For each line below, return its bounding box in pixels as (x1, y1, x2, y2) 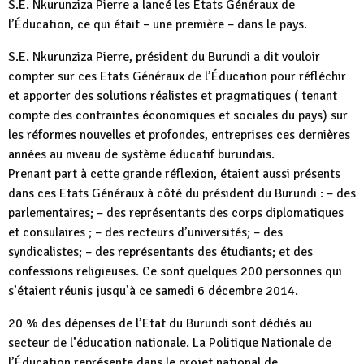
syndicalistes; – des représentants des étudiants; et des (8, 244, 313, 260)
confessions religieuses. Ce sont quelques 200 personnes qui (8, 263, 342, 279)
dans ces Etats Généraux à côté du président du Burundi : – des (8, 185, 356, 201)
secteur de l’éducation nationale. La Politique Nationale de (8, 335, 331, 351)
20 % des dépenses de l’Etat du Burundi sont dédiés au (8, 315, 312, 331)
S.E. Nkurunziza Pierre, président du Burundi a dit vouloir (8, 49, 320, 65)
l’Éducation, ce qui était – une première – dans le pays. (8, 16, 307, 32)
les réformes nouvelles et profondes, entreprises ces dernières (8, 127, 350, 143)
